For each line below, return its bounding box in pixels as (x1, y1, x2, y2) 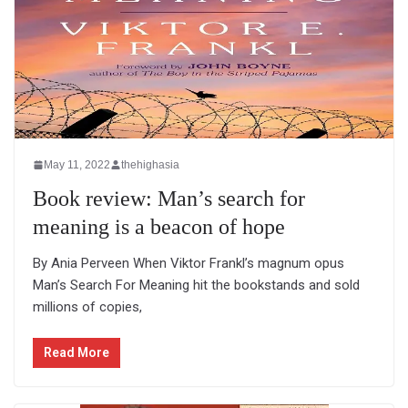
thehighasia (121, 158, 179, 171)
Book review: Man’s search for (33, 186, 305, 210)
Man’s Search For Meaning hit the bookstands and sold (33, 276, 360, 293)
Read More (44, 345, 109, 361)
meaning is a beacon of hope (33, 214, 285, 239)
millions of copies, (33, 298, 142, 315)
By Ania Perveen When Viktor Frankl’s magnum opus (33, 254, 344, 271)
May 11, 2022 (44, 158, 110, 171)
